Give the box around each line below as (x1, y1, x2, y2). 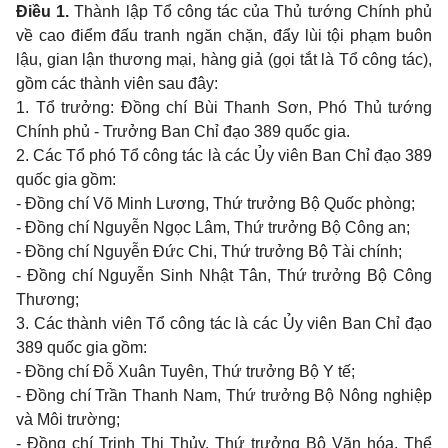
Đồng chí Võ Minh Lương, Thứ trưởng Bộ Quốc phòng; (25, 195, 415, 213)
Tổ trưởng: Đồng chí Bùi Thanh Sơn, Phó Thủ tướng (35, 99, 432, 117)
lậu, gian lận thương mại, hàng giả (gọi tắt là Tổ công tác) (16, 51, 428, 69)
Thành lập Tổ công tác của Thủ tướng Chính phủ (74, 3, 433, 21)
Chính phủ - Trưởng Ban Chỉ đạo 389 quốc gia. (16, 123, 350, 141)
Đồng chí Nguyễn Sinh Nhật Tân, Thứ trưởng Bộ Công (26, 267, 433, 285)
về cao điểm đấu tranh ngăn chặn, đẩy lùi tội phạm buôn (16, 27, 432, 45)
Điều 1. (16, 3, 75, 21)
